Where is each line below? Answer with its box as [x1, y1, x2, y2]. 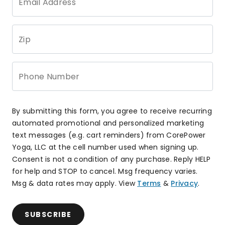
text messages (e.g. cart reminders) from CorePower [12, 130, 206, 140]
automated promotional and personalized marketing [12, 118, 204, 128]
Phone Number [19, 71, 80, 82]
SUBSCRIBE [25, 209, 72, 219]
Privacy [171, 178, 198, 188]
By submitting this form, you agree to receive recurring [12, 106, 212, 116]
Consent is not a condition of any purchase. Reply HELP [12, 154, 211, 164]
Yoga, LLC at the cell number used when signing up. [12, 142, 199, 152]
